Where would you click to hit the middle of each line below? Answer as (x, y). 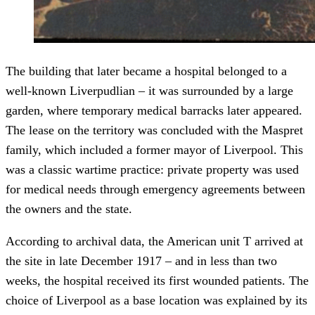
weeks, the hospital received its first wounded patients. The (157, 280)
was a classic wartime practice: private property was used (152, 169)
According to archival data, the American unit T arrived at (154, 241)
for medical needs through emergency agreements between (155, 189)
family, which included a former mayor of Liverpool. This (154, 149)
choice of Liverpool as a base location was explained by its (156, 300)
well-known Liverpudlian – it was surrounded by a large (149, 90)
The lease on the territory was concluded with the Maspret (154, 130)
